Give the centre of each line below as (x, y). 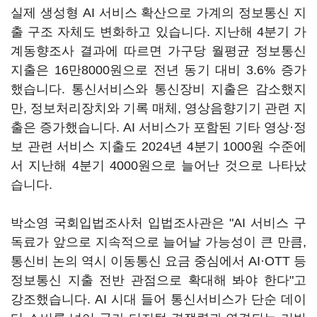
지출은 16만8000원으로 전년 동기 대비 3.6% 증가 (158, 70)
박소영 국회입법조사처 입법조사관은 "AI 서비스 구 (158, 223)
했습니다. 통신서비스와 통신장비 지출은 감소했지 (158, 89)
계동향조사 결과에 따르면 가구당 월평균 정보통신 (158, 51)
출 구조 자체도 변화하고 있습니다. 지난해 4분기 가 (158, 32)
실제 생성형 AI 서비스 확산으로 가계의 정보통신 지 (158, 13)
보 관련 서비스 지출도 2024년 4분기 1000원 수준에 (158, 146)
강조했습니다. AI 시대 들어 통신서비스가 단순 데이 (158, 299)
